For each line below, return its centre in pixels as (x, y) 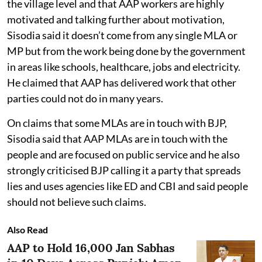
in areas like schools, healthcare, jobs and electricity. (124, 66)
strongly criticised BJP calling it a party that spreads (124, 170)
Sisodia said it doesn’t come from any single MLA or (122, 35)
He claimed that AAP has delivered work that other (122, 82)
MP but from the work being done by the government (126, 51)
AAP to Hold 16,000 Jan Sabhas (91, 247)
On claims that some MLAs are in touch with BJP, (117, 123)
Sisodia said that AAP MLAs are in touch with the (117, 138)
